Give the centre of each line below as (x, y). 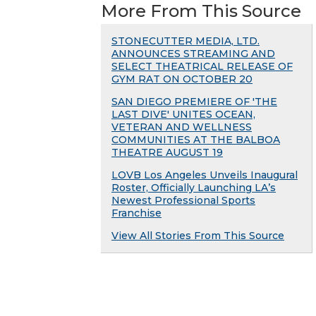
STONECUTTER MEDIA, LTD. (186, 41)
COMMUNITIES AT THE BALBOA (196, 140)
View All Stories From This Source (198, 236)
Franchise (136, 213)
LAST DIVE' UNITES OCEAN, (183, 115)
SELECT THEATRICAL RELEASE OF (202, 67)
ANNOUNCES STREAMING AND (193, 54)
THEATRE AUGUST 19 (167, 153)
